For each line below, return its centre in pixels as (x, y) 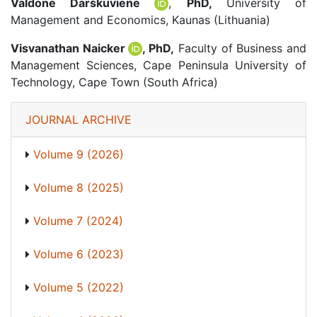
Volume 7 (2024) (78, 220)
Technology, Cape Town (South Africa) (114, 82)
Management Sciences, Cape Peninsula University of (158, 65)
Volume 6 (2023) (79, 254)
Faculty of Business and (241, 48)
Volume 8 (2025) (79, 187)
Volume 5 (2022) (79, 287)
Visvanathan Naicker (70, 48)
